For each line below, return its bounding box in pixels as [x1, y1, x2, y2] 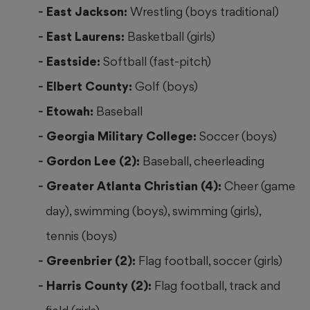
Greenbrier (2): [46, 253, 138, 268]
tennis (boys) [46, 228, 118, 244]
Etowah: [46, 104, 96, 119]
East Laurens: [46, 29, 127, 44]
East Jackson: [46, 4, 130, 19]
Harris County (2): [46, 278, 154, 293]
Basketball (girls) [127, 29, 215, 44]
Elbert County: [46, 79, 135, 94]
